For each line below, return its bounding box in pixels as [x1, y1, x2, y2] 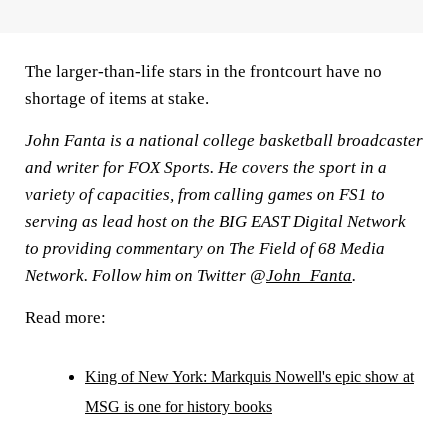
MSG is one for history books [85, 398, 272, 415]
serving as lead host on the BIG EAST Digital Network [25, 212, 406, 231]
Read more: [25, 308, 106, 327]
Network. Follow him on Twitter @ [25, 266, 266, 285]
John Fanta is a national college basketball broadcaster [25, 131, 423, 150]
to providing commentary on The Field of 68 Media [25, 239, 385, 258]
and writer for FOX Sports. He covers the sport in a [25, 158, 387, 177]
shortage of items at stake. [25, 89, 213, 108]
